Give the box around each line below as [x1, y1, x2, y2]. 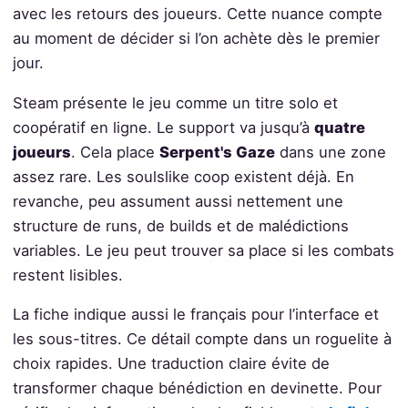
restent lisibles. [12, 265, 123, 284]
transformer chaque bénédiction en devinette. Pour [12, 379, 382, 398]
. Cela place [70, 142, 159, 161]
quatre [313, 117, 365, 137]
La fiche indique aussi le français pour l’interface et [12, 305, 379, 324]
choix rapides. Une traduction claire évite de [12, 354, 330, 373]
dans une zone [274, 142, 386, 161]
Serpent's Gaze [158, 142, 275, 161]
